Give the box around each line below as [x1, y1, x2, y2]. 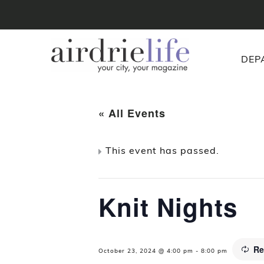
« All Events [98, 105, 166, 121]
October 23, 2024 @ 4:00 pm [98, 247, 193, 255]
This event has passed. [105, 144, 219, 157]
